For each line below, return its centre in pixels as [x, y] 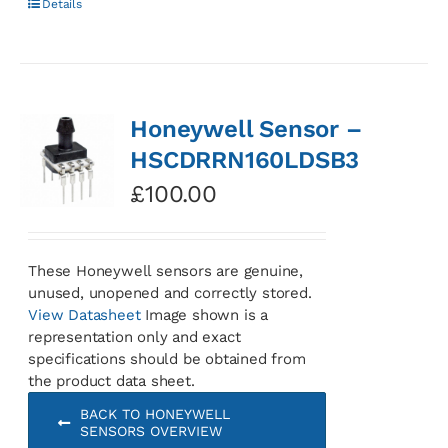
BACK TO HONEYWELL [154, 413]
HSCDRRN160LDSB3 [245, 159]
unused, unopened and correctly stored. [170, 292]
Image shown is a [204, 314]
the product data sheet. [111, 380]
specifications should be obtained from [167, 358]
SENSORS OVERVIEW [150, 430]
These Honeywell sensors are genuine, [165, 270]
